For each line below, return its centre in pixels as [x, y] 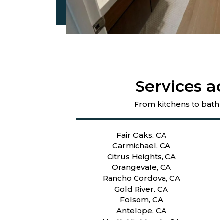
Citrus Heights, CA [141, 156]
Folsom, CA [141, 199]
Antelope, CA [141, 210]
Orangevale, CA [141, 167]
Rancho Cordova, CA [141, 178]
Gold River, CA [141, 189]
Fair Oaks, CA [141, 135]
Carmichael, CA [141, 145]
